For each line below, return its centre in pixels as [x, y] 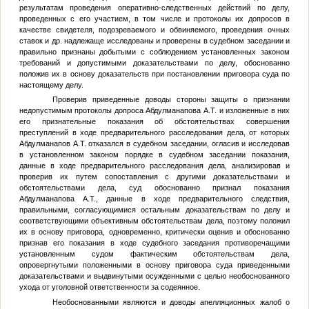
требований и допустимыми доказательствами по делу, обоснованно [154, 62]
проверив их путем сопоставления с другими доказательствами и [154, 177]
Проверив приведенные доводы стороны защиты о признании [171, 100]
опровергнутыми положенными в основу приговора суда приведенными [154, 265]
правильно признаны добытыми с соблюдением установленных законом [154, 51]
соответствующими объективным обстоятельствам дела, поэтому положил [154, 221]
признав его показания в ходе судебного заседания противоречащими [154, 243]
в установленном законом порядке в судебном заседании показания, [154, 155]
